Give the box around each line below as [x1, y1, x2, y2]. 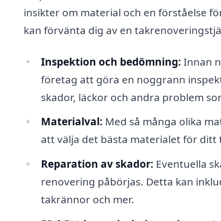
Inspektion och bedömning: [40, 54, 181, 69]
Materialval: [40, 114, 103, 129]
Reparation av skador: [40, 157, 153, 171]
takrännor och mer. [40, 192, 134, 207]
